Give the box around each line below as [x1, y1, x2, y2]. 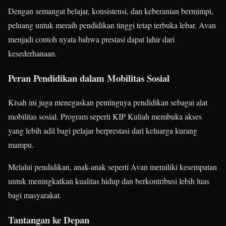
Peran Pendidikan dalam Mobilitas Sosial [8, 71, 169, 85]
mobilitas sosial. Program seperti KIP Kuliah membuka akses [8, 111, 202, 122]
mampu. [8, 139, 34, 150]
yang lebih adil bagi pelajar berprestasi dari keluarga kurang [8, 125, 197, 136]
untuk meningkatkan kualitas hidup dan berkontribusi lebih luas [8, 176, 209, 187]
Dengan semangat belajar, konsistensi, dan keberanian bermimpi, [8, 5, 213, 16]
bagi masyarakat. [8, 190, 62, 201]
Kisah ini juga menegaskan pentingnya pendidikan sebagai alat [8, 97, 207, 108]
